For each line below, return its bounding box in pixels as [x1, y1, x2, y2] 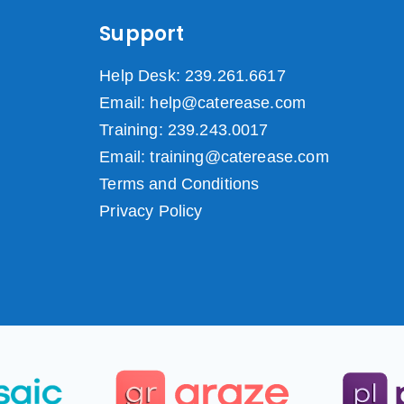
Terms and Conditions [99, 175, 260, 193]
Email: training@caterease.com [99, 148, 329, 166]
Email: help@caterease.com [99, 94, 307, 112]
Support [99, 20, 185, 48]
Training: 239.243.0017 [99, 121, 269, 139]
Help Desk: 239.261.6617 [99, 67, 286, 85]
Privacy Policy [99, 202, 203, 220]
